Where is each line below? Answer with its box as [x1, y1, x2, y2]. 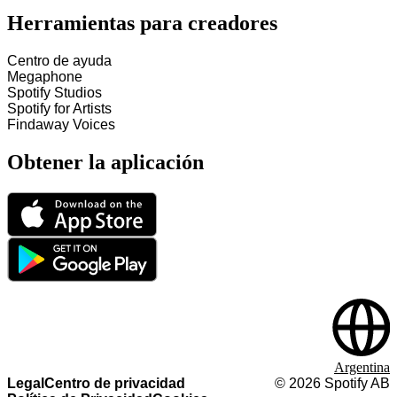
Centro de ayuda [7, 53, 112, 69]
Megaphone [7, 69, 82, 85]
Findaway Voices [7, 117, 115, 133]
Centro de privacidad [44, 376, 185, 391]
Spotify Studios [7, 85, 102, 101]
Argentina [334, 360, 390, 375]
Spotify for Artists [7, 101, 112, 117]
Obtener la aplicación [7, 151, 204, 175]
